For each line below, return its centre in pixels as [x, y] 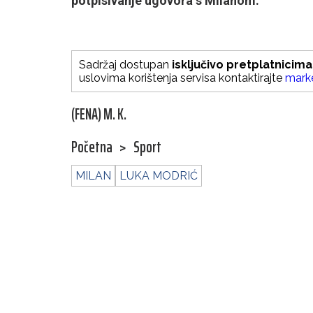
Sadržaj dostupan [125, 65]
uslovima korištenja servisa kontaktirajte [182, 78]
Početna [92, 147]
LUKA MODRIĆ [159, 176]
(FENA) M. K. [99, 115]
